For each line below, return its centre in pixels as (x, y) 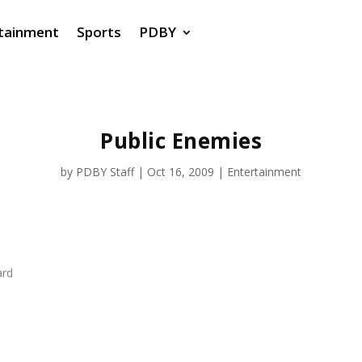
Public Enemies (181, 141)
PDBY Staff (105, 172)
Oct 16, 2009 (181, 172)
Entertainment (264, 172)
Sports (99, 32)
